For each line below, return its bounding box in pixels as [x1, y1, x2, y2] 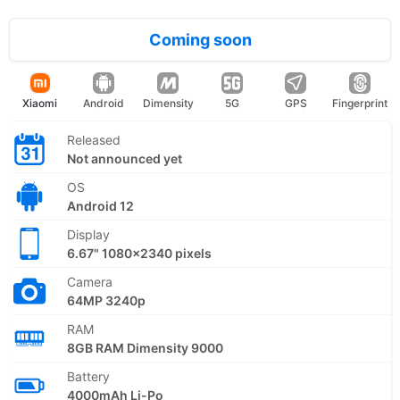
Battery [67, 368, 110, 384]
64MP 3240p [67, 292, 146, 308]
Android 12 [67, 197, 134, 213]
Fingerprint [332, 96, 388, 110]
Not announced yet [67, 150, 182, 166]
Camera [67, 273, 112, 289]
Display [67, 226, 110, 242]
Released [67, 131, 121, 147]
